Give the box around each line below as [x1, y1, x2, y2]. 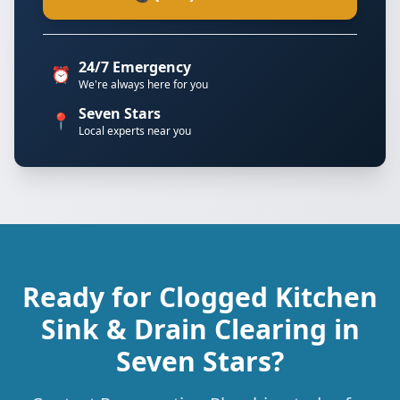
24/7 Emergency [79, 57, 191, 77]
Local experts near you [79, 123, 191, 138]
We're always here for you [79, 77, 208, 92]
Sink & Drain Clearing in [40, 311, 360, 347]
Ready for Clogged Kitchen [22, 279, 378, 315]
